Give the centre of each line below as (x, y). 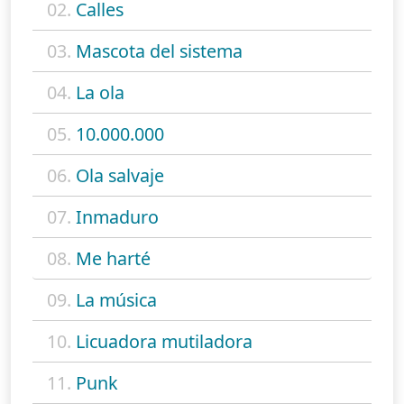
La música (116, 300)
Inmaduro (117, 217)
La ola (100, 93)
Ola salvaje (120, 176)
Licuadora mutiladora (164, 342)
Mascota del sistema (159, 51)
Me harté (113, 259)
